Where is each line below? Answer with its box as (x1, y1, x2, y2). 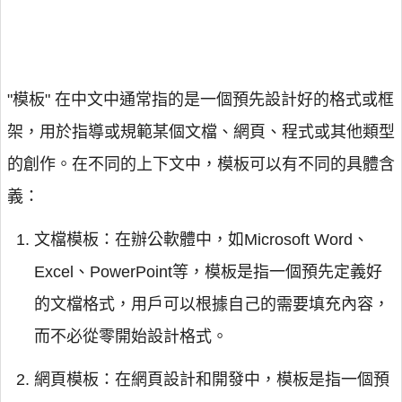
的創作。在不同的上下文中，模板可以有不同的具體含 (7, 155, 395, 173)
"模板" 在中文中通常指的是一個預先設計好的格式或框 (7, 91, 394, 109)
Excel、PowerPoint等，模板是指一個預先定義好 (34, 263, 382, 281)
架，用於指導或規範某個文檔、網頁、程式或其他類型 (7, 123, 395, 141)
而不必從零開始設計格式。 (34, 328, 228, 345)
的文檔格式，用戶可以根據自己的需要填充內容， (34, 295, 389, 313)
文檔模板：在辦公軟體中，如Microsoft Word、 (34, 231, 369, 249)
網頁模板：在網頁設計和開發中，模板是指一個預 (34, 371, 389, 389)
